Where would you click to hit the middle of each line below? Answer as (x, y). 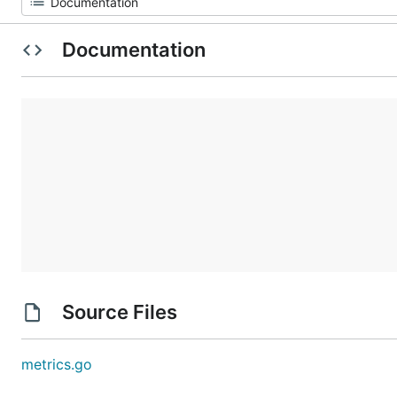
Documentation (133, 50)
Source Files (119, 312)
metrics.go (57, 364)
